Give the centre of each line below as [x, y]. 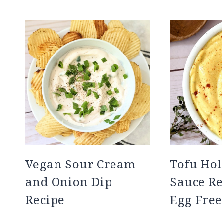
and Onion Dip [69, 182]
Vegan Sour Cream [81, 164]
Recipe [45, 200]
